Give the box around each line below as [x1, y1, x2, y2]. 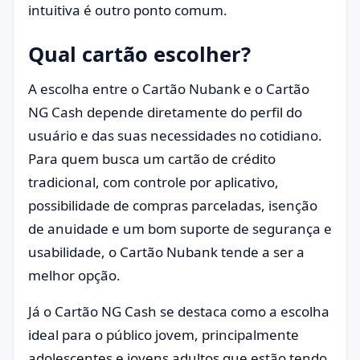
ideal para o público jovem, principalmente [28, 325, 299, 345]
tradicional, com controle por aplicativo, [28, 173, 279, 192]
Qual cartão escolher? [28, 40, 251, 68]
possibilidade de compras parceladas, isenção [28, 196, 317, 215]
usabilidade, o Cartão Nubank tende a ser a [28, 243, 305, 262]
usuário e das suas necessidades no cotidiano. [28, 126, 322, 145]
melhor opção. [28, 266, 121, 285]
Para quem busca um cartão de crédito [28, 149, 276, 169]
